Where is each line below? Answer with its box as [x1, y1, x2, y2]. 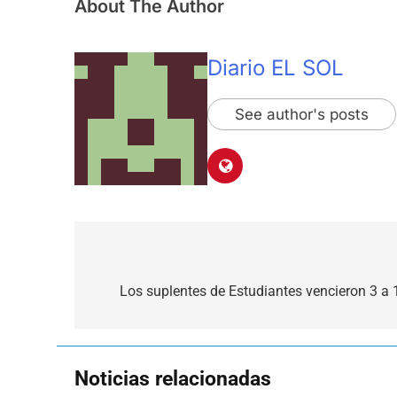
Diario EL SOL [207, 54, 344, 81]
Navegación [91, 250, 205, 276]
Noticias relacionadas [74, 365, 271, 391]
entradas [91, 314, 175, 339]
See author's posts [235, 105, 369, 123]
